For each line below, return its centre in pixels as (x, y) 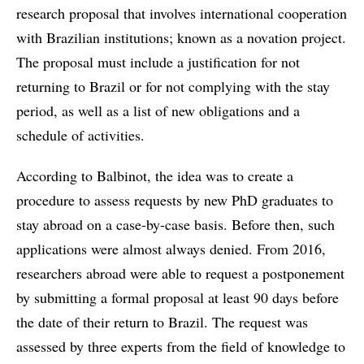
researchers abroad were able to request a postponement (180, 273)
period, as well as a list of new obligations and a (158, 111)
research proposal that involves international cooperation (182, 13)
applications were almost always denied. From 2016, (171, 249)
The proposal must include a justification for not (158, 62)
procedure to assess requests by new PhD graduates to (175, 200)
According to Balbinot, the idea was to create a (155, 176)
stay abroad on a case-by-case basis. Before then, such (175, 225)
